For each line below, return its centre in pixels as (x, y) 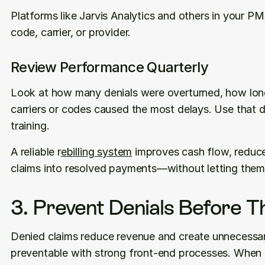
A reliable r (36, 152)
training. (30, 126)
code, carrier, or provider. (71, 32)
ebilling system (96, 152)
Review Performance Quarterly (109, 67)
